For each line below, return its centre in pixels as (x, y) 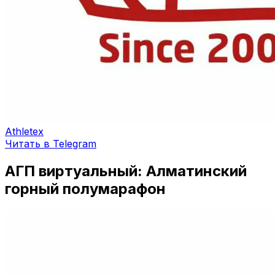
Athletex (24, 131)
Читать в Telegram (51, 144)
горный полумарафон (85, 188)
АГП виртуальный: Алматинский (126, 171)
